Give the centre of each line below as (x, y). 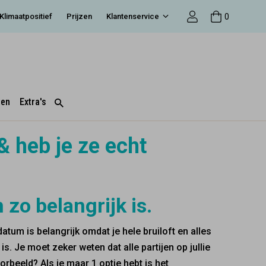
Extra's (33, 102)
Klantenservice (133, 16)
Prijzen (80, 16)
